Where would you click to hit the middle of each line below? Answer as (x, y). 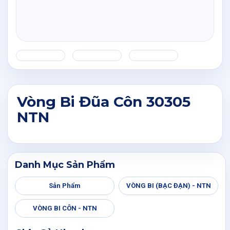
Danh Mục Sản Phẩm (65, 165)
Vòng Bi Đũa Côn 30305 (104, 102)
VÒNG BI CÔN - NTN (65, 208)
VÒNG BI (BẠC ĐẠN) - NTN (168, 186)
